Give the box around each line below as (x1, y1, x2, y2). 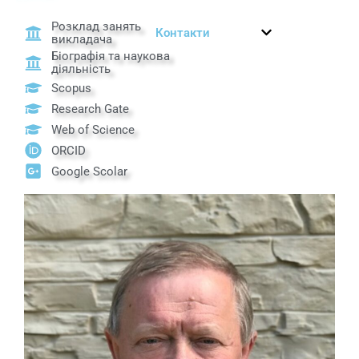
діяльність (51, 62, 111, 77)
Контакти (155, 26, 210, 41)
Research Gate (51, 101, 130, 116)
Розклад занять (51, 19, 142, 34)
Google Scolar (51, 163, 128, 179)
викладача (51, 32, 113, 47)
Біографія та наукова (51, 49, 171, 64)
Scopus (51, 80, 92, 95)
